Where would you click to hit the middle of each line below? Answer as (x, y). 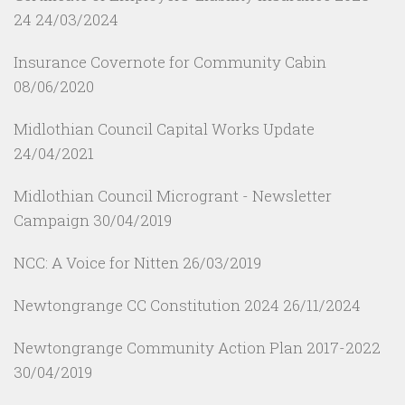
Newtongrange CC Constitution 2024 (146, 306)
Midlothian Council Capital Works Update (164, 129)
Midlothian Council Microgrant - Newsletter (173, 196)
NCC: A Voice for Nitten (96, 263)
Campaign (52, 221)
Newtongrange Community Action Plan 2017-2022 (197, 348)
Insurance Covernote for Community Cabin (170, 62)
